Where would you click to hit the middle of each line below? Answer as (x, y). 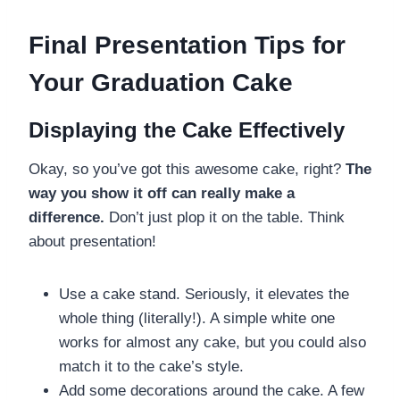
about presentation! (92, 241)
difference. (67, 217)
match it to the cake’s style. (151, 366)
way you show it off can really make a (162, 193)
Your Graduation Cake (161, 82)
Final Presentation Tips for (187, 45)
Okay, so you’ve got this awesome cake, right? (187, 169)
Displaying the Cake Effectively (187, 129)
